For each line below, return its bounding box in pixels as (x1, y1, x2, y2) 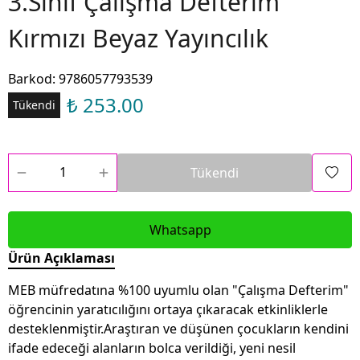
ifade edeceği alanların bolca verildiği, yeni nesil (8, 339, 296, 357)
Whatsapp (149, 221, 211, 239)
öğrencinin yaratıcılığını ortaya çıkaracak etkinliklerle (8, 301, 328, 318)
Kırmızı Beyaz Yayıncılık (8, 22, 268, 55)
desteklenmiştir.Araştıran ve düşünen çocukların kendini (8, 320, 349, 337)
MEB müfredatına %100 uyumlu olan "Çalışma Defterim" (8, 281, 349, 299)
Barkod (8, 70, 52, 88)
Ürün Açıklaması (8, 249, 115, 267)
